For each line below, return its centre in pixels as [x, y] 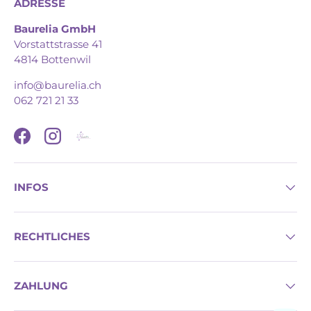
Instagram [78, 142]
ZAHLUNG [41, 286]
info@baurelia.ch [58, 85]
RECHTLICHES [52, 237]
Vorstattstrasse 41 [58, 44]
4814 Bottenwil [52, 59]
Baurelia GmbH [55, 28]
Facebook [47, 142]
